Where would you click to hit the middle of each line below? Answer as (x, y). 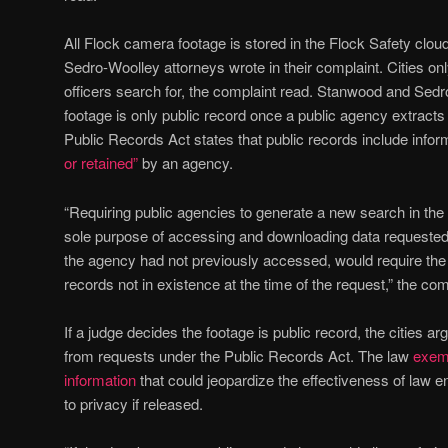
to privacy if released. (133, 403)
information (100, 379)
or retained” (101, 163)
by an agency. (185, 163)
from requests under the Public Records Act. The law (238, 355)
